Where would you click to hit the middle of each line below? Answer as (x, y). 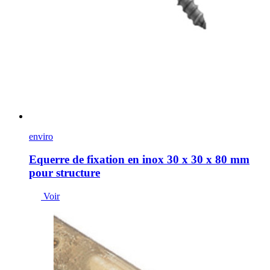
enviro (41, 136)
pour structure (64, 173)
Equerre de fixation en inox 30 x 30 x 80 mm (139, 160)
